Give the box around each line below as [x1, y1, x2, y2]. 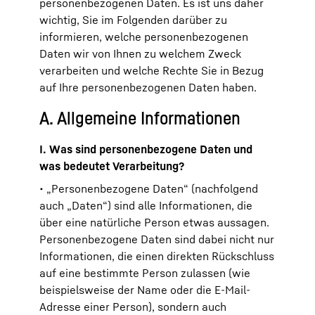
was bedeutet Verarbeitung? [39, 159, 184, 173]
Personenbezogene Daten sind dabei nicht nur [39, 232, 274, 246]
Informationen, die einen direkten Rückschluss [39, 249, 274, 263]
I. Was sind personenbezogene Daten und [39, 142, 252, 156]
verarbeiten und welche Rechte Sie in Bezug [39, 63, 264, 77]
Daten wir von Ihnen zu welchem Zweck [39, 46, 241, 60]
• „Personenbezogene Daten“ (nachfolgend [39, 181, 258, 195]
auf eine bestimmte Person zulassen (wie [39, 266, 250, 280]
